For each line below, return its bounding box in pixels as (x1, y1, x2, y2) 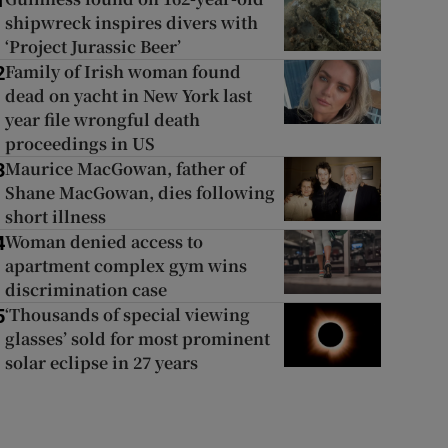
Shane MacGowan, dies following (4, 181, 275, 204)
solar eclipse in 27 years (4, 351, 198, 374)
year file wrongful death (4, 108, 200, 131)
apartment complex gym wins (4, 254, 247, 277)
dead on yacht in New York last (4, 84, 252, 107)
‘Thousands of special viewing (4, 303, 250, 326)
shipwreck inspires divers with (4, 11, 258, 34)
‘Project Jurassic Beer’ (4, 35, 181, 58)
